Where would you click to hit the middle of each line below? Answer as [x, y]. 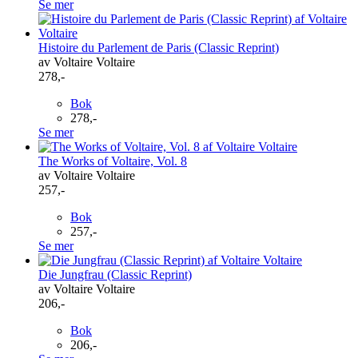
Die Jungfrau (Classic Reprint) [115, 274]
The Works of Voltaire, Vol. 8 [113, 161]
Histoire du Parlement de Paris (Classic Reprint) [159, 47]
